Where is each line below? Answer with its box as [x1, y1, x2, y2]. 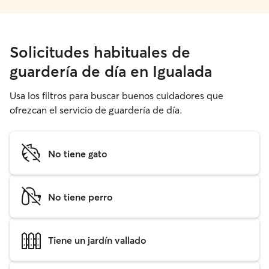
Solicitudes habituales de [10, 43, 190, 62]
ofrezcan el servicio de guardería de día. [10, 104, 183, 116]
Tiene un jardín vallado [48, 234, 147, 246]
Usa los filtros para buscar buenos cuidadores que [10, 89, 223, 101]
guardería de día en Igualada [10, 62, 212, 81]
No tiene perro [48, 190, 113, 203]
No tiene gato [48, 147, 107, 160]
